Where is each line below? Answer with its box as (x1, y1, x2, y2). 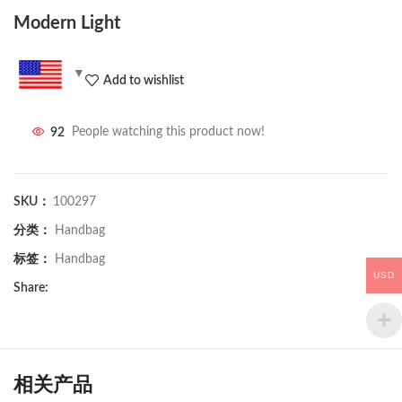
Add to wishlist (102, 74, 184, 87)
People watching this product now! (72, 126, 265, 139)
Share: (13, 282, 48, 295)
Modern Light (13, 14, 120, 33)
